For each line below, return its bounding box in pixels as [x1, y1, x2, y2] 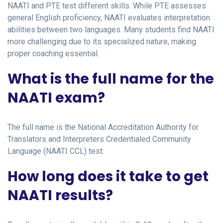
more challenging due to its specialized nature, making [7, 36, 196, 46]
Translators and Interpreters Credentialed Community [7, 134, 191, 144]
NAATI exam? [7, 88, 105, 108]
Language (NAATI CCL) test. [7, 146, 104, 156]
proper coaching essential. [7, 48, 99, 58]
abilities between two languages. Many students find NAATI [7, 24, 215, 34]
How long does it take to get [7, 166, 209, 186]
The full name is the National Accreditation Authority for [7, 122, 199, 132]
